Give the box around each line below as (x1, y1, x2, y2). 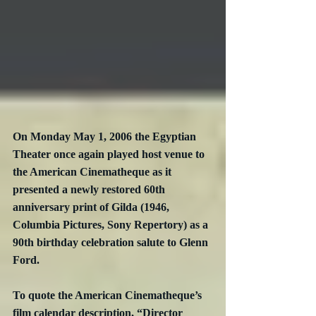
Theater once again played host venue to (13, 148, 207, 161)
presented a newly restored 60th (13, 183, 168, 196)
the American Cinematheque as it (13, 166, 174, 178)
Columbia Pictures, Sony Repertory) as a (13, 219, 211, 231)
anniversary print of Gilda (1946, (13, 201, 172, 214)
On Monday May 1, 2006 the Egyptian (13, 130, 199, 143)
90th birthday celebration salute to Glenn (13, 236, 211, 249)
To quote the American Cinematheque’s (13, 289, 205, 302)
